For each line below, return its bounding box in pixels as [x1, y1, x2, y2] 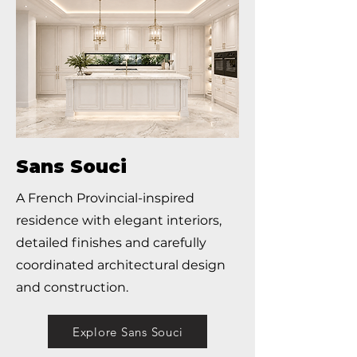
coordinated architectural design [16, 257, 226, 273]
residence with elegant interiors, [16, 213, 222, 228]
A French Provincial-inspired [16, 190, 194, 206]
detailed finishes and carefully [16, 235, 206, 250]
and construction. [16, 280, 128, 295]
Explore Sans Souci [72, 324, 183, 339]
